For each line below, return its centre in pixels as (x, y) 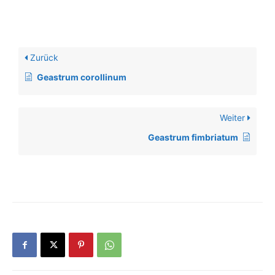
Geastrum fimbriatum (193, 137)
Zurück (43, 57)
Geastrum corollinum (82, 77)
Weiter (234, 118)
